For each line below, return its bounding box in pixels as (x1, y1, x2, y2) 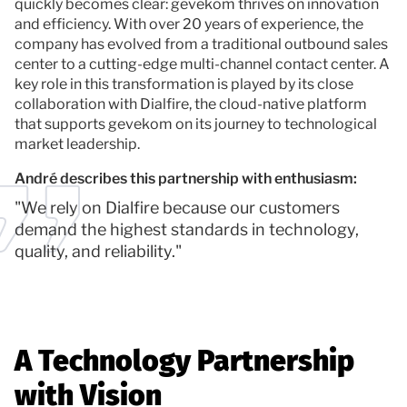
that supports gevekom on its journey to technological (15, 115, 377, 133)
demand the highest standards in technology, (15, 219, 359, 239)
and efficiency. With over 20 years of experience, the (15, 15, 363, 33)
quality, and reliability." (15, 241, 182, 261)
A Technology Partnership (15, 342, 354, 378)
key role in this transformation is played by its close (15, 75, 353, 93)
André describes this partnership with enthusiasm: (15, 170, 357, 187)
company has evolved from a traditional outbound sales (15, 35, 388, 53)
